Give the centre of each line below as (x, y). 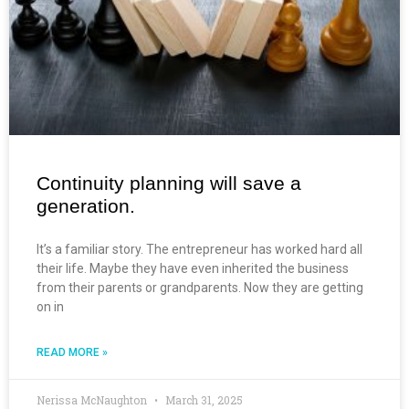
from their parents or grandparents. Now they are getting (200, 287)
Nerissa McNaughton (93, 399)
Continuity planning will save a (169, 183)
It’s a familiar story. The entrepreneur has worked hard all (199, 249)
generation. (86, 205)
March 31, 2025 (203, 399)
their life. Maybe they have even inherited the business (193, 268)
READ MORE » (72, 352)
